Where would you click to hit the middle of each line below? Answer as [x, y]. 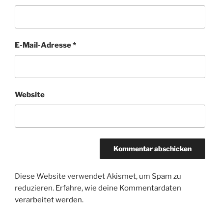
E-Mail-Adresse [44, 45]
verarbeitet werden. [49, 200]
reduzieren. [35, 188]
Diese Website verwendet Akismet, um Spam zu [98, 176]
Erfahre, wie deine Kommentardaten [118, 188]
